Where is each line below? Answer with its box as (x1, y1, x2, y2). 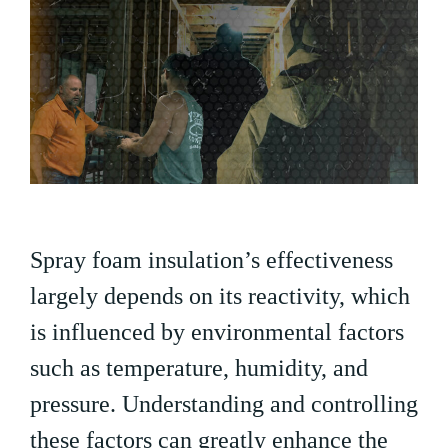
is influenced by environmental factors (30, 319, 404, 346)
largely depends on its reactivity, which (30, 283, 410, 310)
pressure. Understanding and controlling (30, 391, 418, 418)
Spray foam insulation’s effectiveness (30, 247, 393, 274)
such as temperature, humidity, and (30, 355, 368, 382)
